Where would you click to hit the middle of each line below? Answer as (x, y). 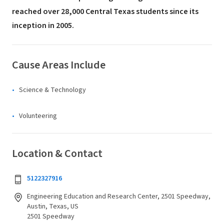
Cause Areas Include (59, 65)
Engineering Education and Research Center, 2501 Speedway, (119, 196)
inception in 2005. (43, 25)
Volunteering (38, 116)
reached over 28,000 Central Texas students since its (105, 11)
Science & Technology (52, 90)
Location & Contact (57, 153)
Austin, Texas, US (53, 206)
